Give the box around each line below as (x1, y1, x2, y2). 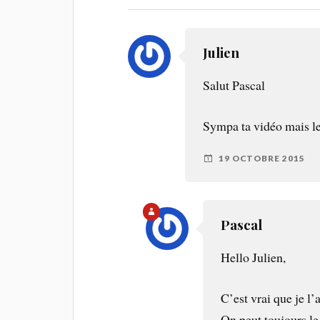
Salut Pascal (203, 76, 266, 94)
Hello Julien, (221, 248, 286, 266)
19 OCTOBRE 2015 (219, 153, 306, 164)
